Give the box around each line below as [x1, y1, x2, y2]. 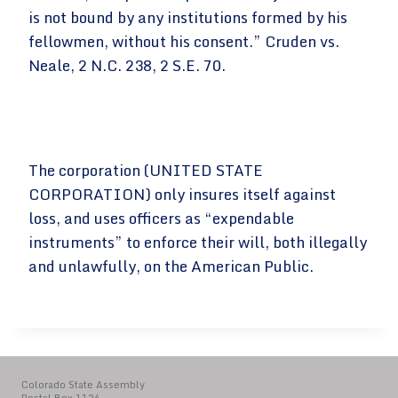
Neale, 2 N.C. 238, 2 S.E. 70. [28, 53, 226, 77]
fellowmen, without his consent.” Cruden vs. [28, 29, 339, 53]
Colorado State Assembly [21, 377, 145, 393]
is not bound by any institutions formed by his [28, 5, 347, 29]
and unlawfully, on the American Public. [28, 254, 314, 278]
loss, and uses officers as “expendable [28, 206, 294, 230]
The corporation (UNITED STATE [28, 158, 263, 182]
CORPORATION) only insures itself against [28, 182, 336, 206]
